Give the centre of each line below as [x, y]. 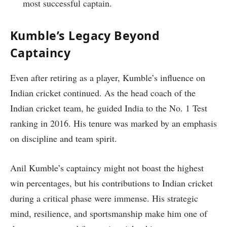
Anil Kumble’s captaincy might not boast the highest [107, 168]
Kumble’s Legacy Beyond [85, 35]
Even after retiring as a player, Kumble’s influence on [108, 78]
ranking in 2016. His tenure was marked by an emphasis [113, 123]
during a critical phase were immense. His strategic [104, 198]
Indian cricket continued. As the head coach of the [103, 93]
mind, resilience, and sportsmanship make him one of [109, 214]
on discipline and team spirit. [64, 139]
